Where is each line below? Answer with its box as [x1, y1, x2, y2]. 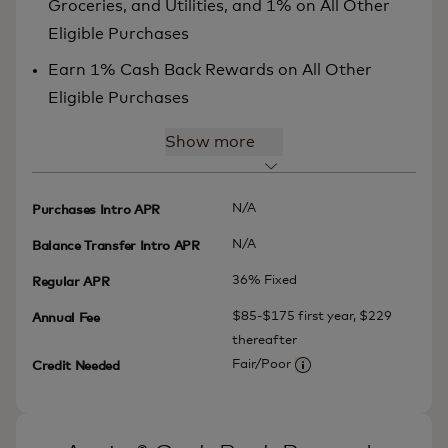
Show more [165, 133, 255, 150]
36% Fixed [232, 273, 297, 287]
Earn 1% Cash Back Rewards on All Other [48, 61, 372, 78]
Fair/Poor [232, 357, 291, 371]
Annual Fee [32, 311, 100, 325]
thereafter [232, 333, 297, 347]
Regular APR [32, 275, 110, 289]
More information [301, 370, 411, 384]
